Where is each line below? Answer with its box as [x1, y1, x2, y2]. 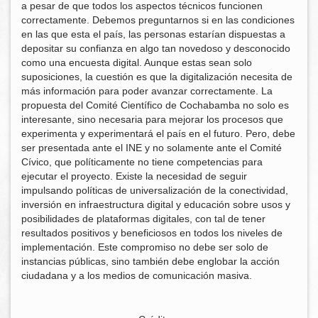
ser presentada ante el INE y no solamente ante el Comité [21, 142, 282, 154]
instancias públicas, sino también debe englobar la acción [21, 256, 280, 268]
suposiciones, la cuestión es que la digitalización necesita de [21, 71, 292, 83]
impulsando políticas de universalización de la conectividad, [21, 185, 288, 197]
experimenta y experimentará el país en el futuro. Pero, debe [21, 128, 295, 140]
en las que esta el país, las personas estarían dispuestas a [21, 28, 285, 40]
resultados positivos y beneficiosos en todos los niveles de [21, 227, 283, 239]
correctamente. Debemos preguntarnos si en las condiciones [21, 14, 295, 26]
